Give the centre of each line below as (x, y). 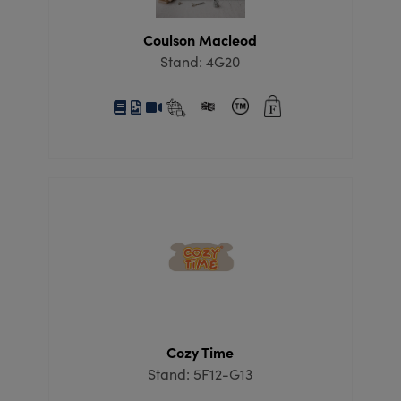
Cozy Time (200, 352)
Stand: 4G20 (200, 62)
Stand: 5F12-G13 (200, 374)
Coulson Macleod (200, 40)
